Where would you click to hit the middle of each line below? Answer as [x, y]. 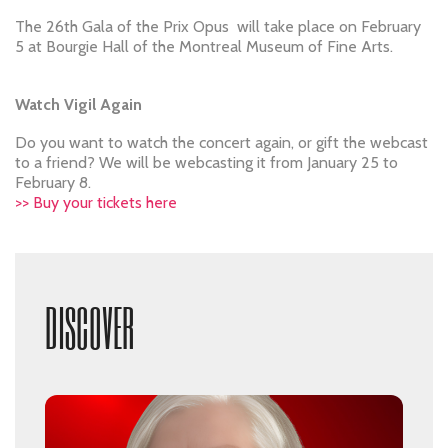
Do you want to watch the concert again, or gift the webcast [221, 143]
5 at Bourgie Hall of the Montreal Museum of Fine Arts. [204, 47]
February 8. [53, 183]
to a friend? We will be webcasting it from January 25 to [206, 163]
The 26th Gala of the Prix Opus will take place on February [218, 27]
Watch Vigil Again [78, 105]
